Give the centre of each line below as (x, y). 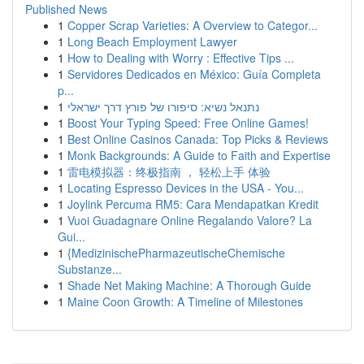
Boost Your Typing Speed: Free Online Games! (188, 123)
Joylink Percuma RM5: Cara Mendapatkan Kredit (193, 204)
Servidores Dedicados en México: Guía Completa (194, 74)
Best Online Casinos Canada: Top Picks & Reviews (198, 139)
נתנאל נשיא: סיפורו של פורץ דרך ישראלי (163, 106)
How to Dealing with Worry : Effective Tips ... (181, 58)
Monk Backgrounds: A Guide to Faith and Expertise (199, 155)
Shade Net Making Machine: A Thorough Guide (189, 285)
